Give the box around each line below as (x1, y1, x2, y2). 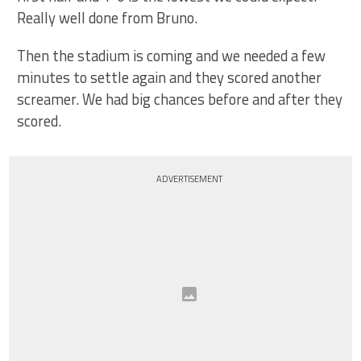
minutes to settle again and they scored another (17, 66, 322, 89)
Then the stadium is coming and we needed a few (17, 44, 326, 68)
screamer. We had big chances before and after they (17, 88, 343, 111)
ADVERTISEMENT (156, 172, 223, 186)
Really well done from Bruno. (17, 6, 198, 30)
